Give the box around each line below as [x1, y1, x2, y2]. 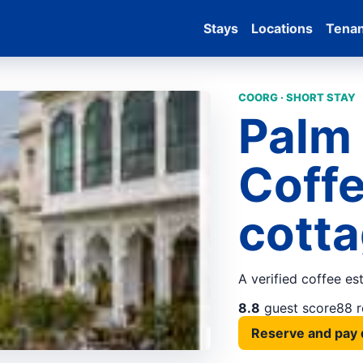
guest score [260, 300, 336, 316]
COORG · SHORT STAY [238, 91, 356, 104]
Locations [251, 20, 314, 36]
